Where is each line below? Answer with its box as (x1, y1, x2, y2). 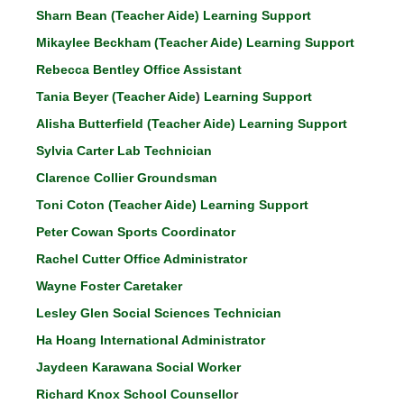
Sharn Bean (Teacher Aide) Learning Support (36, 8, 311, 23)
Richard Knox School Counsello (36, 387, 234, 401)
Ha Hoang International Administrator (36, 333, 265, 347)
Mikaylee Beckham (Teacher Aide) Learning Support (36, 35, 354, 50)
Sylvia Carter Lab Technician (36, 143, 212, 158)
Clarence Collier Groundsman (36, 170, 217, 185)
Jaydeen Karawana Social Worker (36, 360, 244, 374)
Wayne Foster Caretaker (36, 279, 182, 293)
